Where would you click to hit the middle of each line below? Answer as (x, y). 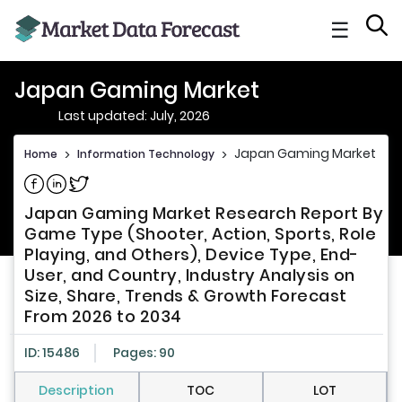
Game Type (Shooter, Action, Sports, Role (200, 234)
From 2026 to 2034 (103, 317)
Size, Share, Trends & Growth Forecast (186, 296)
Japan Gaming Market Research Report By (204, 214)
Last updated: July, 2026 (134, 116)
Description (77, 391)
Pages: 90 (144, 353)
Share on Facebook (84, 180)
